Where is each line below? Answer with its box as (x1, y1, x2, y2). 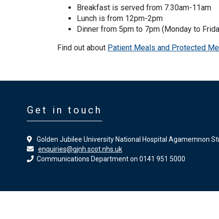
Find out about (57, 43, 108, 52)
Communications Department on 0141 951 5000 (34, 155, 185, 163)
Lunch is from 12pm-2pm (77, 14, 163, 23)
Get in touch (27, 104, 102, 116)
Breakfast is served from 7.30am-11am (77, 3, 211, 12)
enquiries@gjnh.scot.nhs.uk (38, 145, 122, 153)
